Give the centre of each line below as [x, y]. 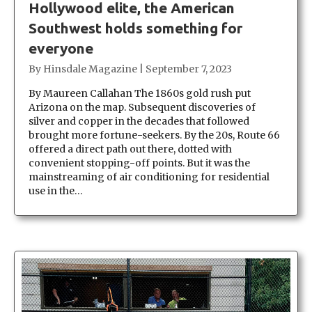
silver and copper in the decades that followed [139, 121]
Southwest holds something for [135, 28]
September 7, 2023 [189, 69]
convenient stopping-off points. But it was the [139, 163]
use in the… [56, 190]
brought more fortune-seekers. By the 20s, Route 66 [154, 135]
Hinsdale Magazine [90, 69]
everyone [61, 48]
